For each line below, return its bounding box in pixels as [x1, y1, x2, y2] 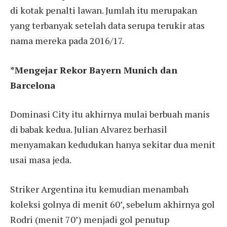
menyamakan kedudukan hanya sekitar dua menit [10, 138, 215, 151]
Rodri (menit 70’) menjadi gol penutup [10, 213, 169, 226]
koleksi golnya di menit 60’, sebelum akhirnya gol [10, 198, 215, 211]
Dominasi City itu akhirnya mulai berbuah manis [10, 108, 210, 121]
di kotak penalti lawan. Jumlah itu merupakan [10, 4, 197, 16]
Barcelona [10, 79, 56, 91]
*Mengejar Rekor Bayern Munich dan [10, 63, 177, 76]
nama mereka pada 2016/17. [10, 34, 124, 47]
